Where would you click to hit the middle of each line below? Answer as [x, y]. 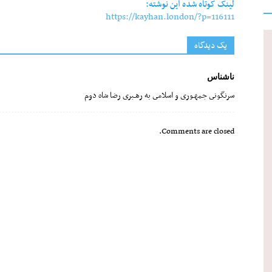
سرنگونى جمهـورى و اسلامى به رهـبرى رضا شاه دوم [159, 95]
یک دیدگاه [211, 46]
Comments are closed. [198, 131]
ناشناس [221, 76]
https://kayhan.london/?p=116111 [170, 17]
